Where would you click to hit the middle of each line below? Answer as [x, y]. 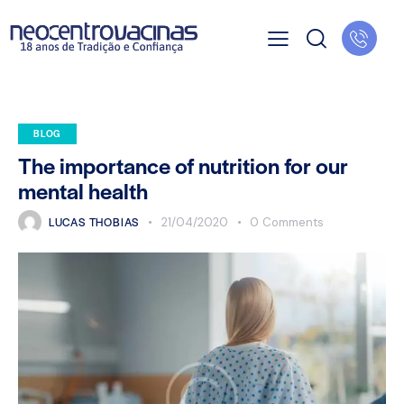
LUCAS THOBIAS [94, 222]
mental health [83, 191]
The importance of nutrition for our [183, 165]
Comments [293, 223]
